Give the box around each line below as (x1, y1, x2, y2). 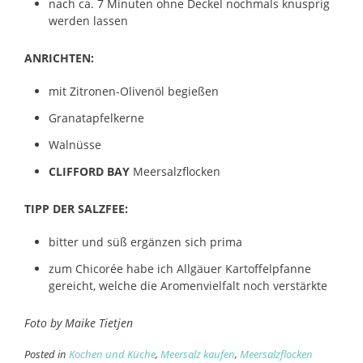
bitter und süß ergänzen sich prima (49, 233, 242, 250)
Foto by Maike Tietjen (24, 314, 133, 331)
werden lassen (49, 12, 128, 28)
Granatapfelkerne (49, 109, 144, 126)
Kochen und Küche (69, 347, 156, 361)
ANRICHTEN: (24, 49, 94, 66)
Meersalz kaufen (160, 347, 235, 361)
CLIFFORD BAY (49, 163, 130, 179)
